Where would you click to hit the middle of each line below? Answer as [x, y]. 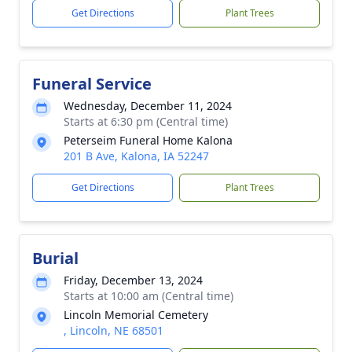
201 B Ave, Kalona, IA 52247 [136, 156]
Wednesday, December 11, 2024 [148, 106]
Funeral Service [92, 84]
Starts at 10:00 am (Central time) [148, 296]
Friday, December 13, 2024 [133, 280]
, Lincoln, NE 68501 [114, 330]
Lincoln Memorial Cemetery [136, 315]
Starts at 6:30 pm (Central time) [146, 121]
